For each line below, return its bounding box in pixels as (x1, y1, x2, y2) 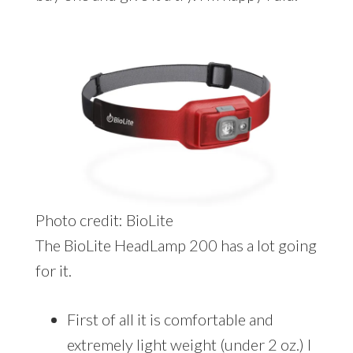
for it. (35, 260, 72, 280)
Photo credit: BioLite (35, 210, 173, 229)
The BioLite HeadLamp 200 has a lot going (35, 235, 317, 255)
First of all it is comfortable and (66, 309, 273, 329)
